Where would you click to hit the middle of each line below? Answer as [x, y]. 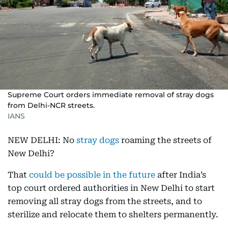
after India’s [182, 175]
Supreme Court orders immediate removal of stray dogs [111, 95]
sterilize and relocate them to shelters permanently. [113, 215]
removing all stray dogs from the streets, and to [105, 201]
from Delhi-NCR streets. [51, 105]
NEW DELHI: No [42, 140]
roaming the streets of [165, 140]
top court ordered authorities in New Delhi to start [111, 188]
